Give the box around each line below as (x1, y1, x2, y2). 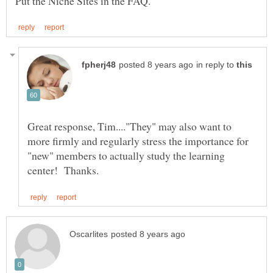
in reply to (196, 60, 236, 69)
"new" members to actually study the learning (27, 147, 225, 163)
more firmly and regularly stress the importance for (27, 133, 249, 148)
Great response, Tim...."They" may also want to (27, 118, 232, 133)
